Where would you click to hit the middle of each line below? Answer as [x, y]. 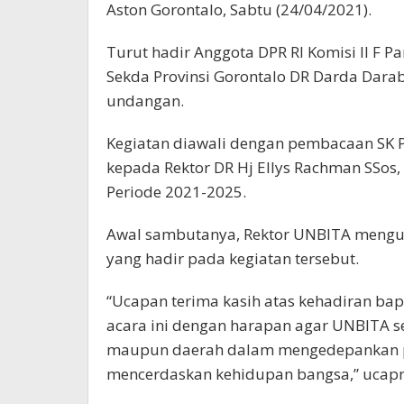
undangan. [145, 101]
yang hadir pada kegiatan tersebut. [233, 259]
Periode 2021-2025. [176, 192]
